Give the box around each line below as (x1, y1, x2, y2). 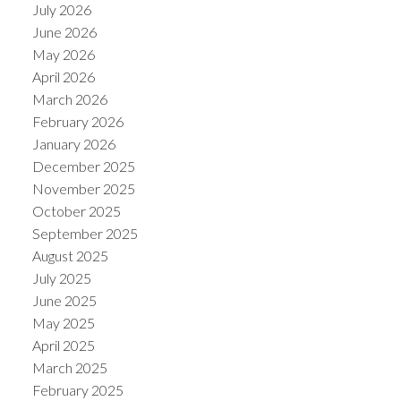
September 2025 (31, 225, 138, 243)
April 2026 (31, 68, 95, 86)
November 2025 (31, 180, 135, 198)
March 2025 (31, 359, 107, 377)
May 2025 (31, 314, 95, 332)
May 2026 (31, 46, 95, 64)
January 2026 (31, 135, 115, 153)
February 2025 (31, 381, 124, 399)
